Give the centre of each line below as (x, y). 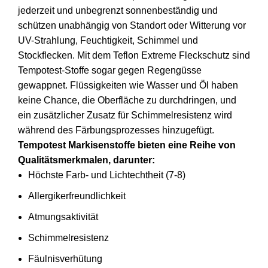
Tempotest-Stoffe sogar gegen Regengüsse (110, 71)
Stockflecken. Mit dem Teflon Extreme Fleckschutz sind (134, 56)
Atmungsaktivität (63, 217)
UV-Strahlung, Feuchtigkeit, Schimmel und (108, 41)
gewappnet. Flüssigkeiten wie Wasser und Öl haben (128, 86)
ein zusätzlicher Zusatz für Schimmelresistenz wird (125, 115)
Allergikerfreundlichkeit (77, 196)
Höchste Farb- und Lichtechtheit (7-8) (107, 175)
